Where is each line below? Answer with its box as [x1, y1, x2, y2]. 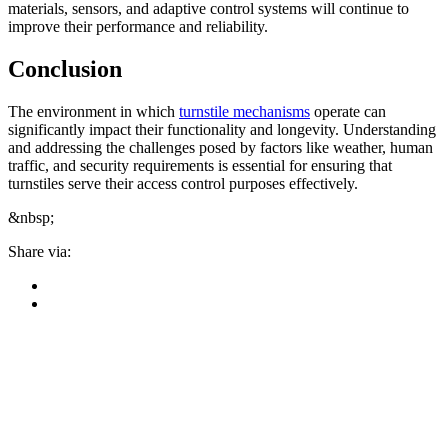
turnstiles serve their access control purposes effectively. [8, 174, 358, 192]
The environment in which [8, 102, 179, 120]
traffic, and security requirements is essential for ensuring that [8, 156, 392, 174]
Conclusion [8, 55, 122, 82]
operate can [310, 102, 386, 120]
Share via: [8, 242, 71, 260]
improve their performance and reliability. [8, 17, 268, 35]
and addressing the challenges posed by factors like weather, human [8, 138, 433, 156]
